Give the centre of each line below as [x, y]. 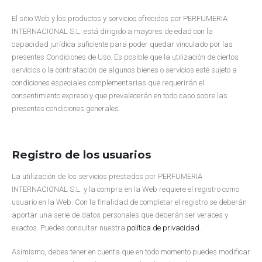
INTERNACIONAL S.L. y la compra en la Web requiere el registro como [125, 189]
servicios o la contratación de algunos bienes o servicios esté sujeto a [124, 70]
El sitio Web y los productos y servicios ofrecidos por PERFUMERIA [120, 18]
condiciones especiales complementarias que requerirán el [108, 82]
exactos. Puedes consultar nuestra [69, 228]
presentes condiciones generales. [66, 108]
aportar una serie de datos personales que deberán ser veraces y [120, 215]
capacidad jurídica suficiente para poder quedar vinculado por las [122, 44]
